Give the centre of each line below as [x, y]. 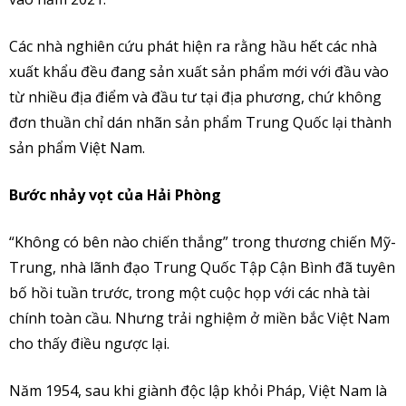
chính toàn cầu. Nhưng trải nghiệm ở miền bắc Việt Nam [199, 319]
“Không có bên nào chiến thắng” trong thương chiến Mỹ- [203, 242]
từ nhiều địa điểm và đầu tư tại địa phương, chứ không [195, 97]
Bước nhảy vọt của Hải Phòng [115, 195]
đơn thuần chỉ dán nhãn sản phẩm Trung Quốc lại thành [200, 123]
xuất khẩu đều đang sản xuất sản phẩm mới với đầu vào [199, 72]
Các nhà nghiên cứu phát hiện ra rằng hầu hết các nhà [193, 47]
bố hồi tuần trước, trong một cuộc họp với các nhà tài [189, 293]
